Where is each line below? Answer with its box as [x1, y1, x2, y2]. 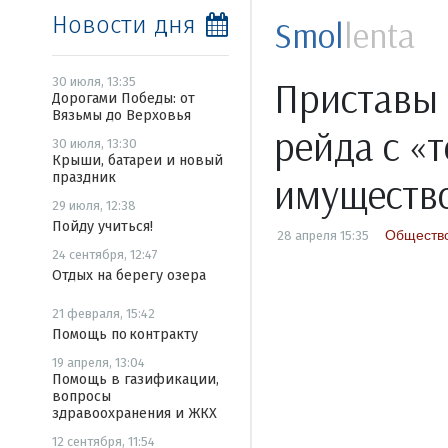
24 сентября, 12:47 [52, 247, 158, 262]
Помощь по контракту [52, 326, 198, 343]
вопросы [52, 388, 111, 405]
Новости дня [52, 11, 196, 39]
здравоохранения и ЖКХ [52, 405, 217, 422]
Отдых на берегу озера [52, 267, 206, 284]
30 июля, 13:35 [52, 74, 136, 89]
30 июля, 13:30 [52, 136, 137, 151]
